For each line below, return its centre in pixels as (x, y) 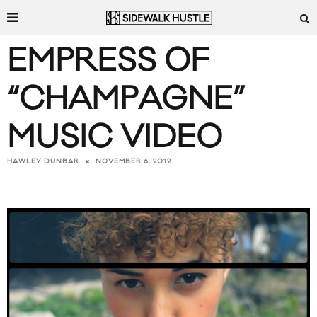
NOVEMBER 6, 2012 (133, 162)
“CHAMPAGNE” (126, 99)
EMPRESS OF (108, 61)
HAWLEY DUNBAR (43, 162)
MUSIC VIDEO (115, 138)
